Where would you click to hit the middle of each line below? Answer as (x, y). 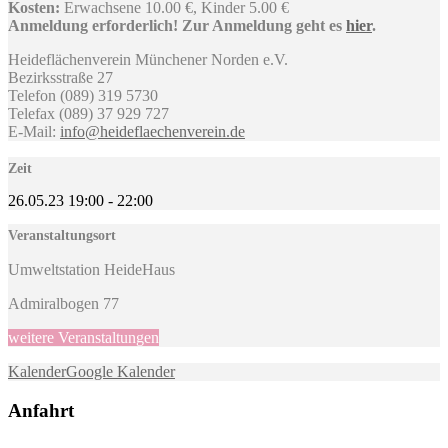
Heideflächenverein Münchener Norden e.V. (148, 59)
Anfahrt (41, 410)
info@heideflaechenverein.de (152, 131)
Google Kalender (120, 371)
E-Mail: (34, 131)
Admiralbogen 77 (63, 303)
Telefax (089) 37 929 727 (88, 113)
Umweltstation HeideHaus (91, 269)
